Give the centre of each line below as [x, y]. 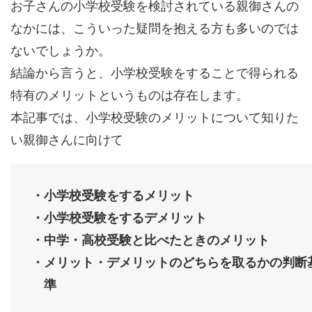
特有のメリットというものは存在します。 [130, 95]
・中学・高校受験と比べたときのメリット [150, 240]
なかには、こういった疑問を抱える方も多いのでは [155, 28]
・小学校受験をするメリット [113, 195]
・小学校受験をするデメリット [119, 218]
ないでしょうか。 [61, 50]
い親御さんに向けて [67, 140]
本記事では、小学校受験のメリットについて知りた [155, 117]
